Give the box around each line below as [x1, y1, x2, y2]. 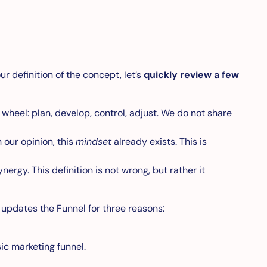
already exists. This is [111, 135, 207, 148]
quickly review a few [144, 69, 239, 82]
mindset [76, 135, 111, 148]
